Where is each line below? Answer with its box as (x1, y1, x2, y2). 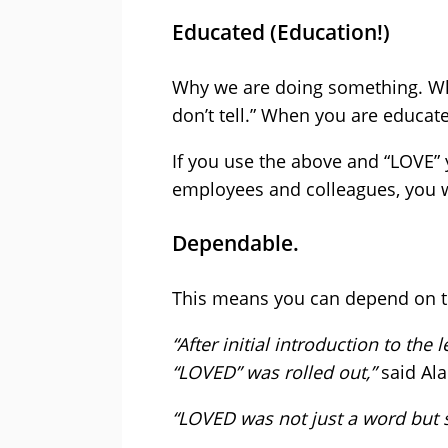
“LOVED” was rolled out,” (172, 360, 376, 385)
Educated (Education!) (172, 18, 390, 47)
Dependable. (172, 229, 299, 258)
